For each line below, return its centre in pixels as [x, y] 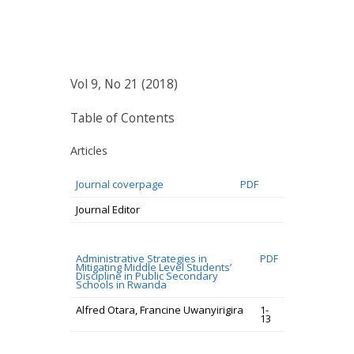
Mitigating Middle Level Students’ [154, 267]
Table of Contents [122, 118]
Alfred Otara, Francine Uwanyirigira [160, 310]
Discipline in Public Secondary [147, 276]
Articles [89, 151]
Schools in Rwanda [121, 284]
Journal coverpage [120, 184]
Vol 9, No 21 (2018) [124, 84]
